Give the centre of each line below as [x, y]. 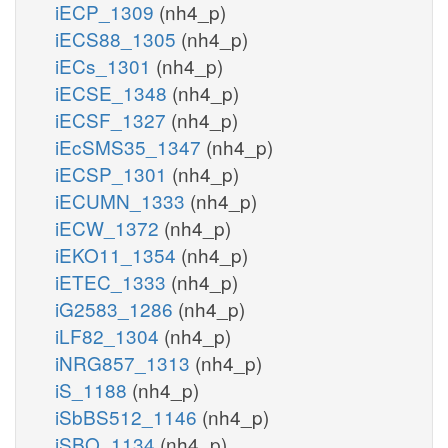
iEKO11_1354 [118, 254]
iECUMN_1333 [122, 200]
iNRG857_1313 [125, 362]
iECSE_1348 [113, 92]
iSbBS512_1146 [128, 416]
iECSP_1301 [113, 173]
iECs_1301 [105, 65]
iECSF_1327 [113, 119]
